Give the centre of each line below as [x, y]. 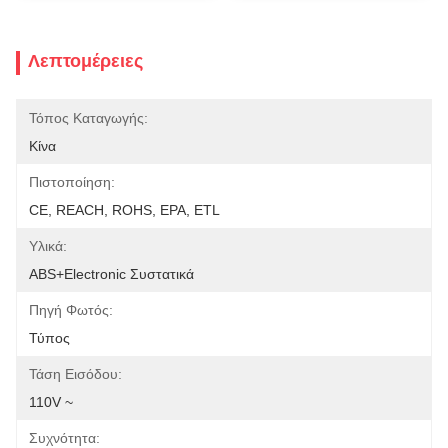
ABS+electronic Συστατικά [111, 274]
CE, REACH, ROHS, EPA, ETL [124, 210]
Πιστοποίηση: [72, 182]
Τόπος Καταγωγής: [88, 118]
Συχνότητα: [64, 438]
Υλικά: [48, 246]
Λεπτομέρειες [85, 61]
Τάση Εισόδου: [75, 374]
